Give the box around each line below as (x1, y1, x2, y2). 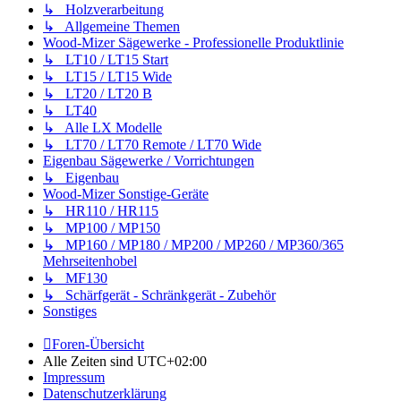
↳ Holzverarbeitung (43, 2, 164, 18)
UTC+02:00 (137, 354, 207, 370)
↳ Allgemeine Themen (43, 19, 180, 35)
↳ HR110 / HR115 (43, 203, 158, 219)
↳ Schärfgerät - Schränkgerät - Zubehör (43, 287, 276, 303)
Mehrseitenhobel (43, 253, 137, 269)
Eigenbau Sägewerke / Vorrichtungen (43, 153, 254, 169)
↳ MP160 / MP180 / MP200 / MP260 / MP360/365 (43, 237, 344, 253)
